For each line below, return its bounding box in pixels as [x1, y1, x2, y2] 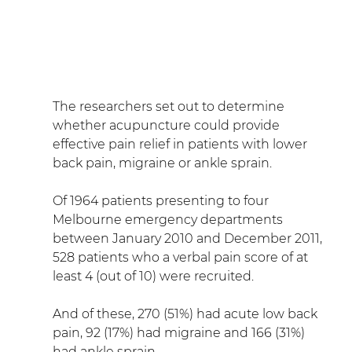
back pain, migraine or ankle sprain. [52, 155, 272, 170]
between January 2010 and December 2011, [52, 230, 325, 246]
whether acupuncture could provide [52, 117, 283, 133]
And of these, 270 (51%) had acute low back [52, 306, 321, 321]
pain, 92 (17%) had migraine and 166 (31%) [52, 324, 308, 340]
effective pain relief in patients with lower [52, 136, 310, 152]
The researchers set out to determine [52, 98, 288, 114]
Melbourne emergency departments [52, 211, 286, 227]
